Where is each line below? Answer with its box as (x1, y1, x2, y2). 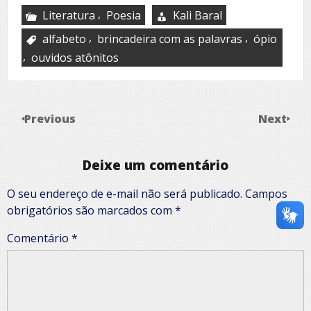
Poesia (106, 7, 141, 23)
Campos (245, 185, 287, 201)
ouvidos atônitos (31, 49, 119, 65)
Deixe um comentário (83, 156, 228, 174)
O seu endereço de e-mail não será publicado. (7, 185, 242, 201)
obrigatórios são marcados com (7, 202, 175, 218)
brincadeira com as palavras (97, 31, 242, 47)
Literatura (42, 7, 95, 23)
